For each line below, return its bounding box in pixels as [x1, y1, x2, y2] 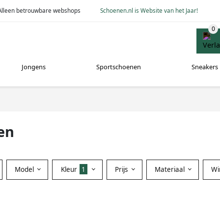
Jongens [22, 62, 46, 72]
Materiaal [154, 165, 187, 174]
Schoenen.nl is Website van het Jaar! [100, 6, 198, 14]
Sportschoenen [96, 62, 141, 72]
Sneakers [191, 62, 218, 72]
